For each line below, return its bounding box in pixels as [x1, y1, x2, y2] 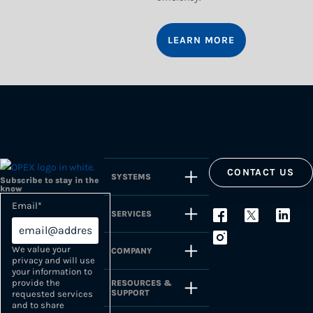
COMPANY [111, 246, 153, 256]
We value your [12, 243, 71, 254]
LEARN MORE [168, 34, 235, 46]
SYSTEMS [111, 172, 152, 182]
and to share [12, 299, 64, 310]
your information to [12, 265, 92, 277]
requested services [12, 288, 93, 299]
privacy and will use [12, 254, 95, 265]
